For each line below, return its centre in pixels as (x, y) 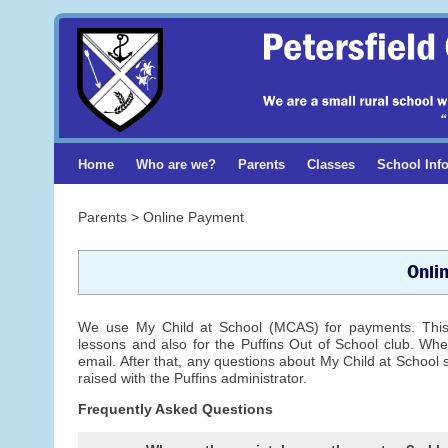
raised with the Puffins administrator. (193, 377)
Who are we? (176, 164)
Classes (330, 164)
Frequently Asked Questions (176, 409)
